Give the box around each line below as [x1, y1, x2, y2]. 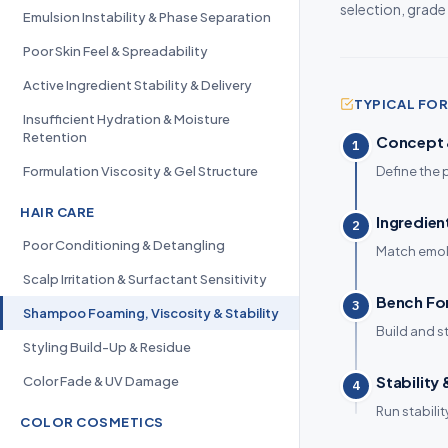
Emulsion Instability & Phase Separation [23, 9, 271, 25]
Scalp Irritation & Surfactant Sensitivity [23, 271, 267, 287]
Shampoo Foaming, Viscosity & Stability [23, 305, 279, 321]
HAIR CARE [20, 204, 95, 220]
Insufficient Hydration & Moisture [23, 111, 230, 127]
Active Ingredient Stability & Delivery [23, 77, 252, 93]
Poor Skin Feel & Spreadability [23, 43, 208, 59]
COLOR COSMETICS [20, 414, 164, 430]
